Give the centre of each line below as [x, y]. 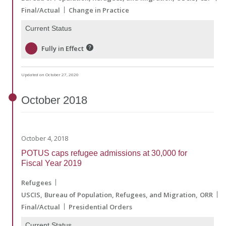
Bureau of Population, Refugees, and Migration [120, 194]
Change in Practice [99, 10]
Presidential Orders [100, 207]
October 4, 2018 [45, 138]
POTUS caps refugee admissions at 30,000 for [104, 153]
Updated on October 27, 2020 [50, 74]
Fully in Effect [63, 48]
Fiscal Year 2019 [51, 163]
